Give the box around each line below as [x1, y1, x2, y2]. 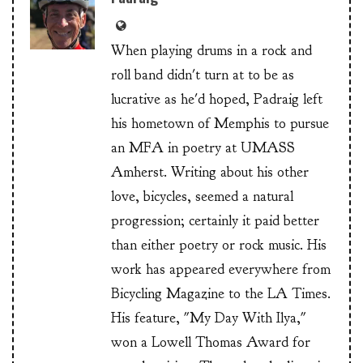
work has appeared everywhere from [111, 260, 331, 280]
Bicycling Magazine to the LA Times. [111, 284, 331, 304]
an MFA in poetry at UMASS [111, 139, 295, 158]
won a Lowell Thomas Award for [111, 333, 310, 352]
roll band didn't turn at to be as [111, 66, 294, 85]
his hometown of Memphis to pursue [111, 114, 329, 134]
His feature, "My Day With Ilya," [111, 309, 306, 328]
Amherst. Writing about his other [111, 163, 309, 182]
